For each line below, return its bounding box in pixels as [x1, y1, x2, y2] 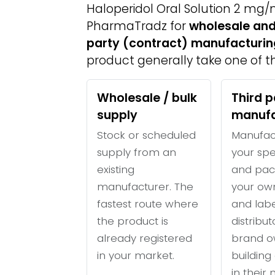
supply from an [97, 145, 176, 160]
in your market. [97, 248, 174, 263]
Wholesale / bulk [97, 90, 197, 106]
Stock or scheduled [97, 128, 196, 142]
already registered [97, 231, 192, 246]
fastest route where [97, 196, 198, 211]
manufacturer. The [97, 179, 193, 194]
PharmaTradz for [87, 18, 189, 34]
